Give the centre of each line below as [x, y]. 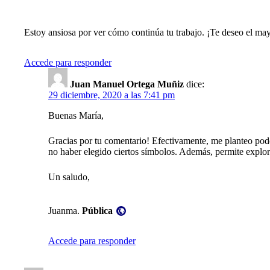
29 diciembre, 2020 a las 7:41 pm [111, 95]
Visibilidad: [103, 198]
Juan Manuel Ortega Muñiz [127, 84]
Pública [97, 211]
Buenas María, [76, 116]
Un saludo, [69, 177]
